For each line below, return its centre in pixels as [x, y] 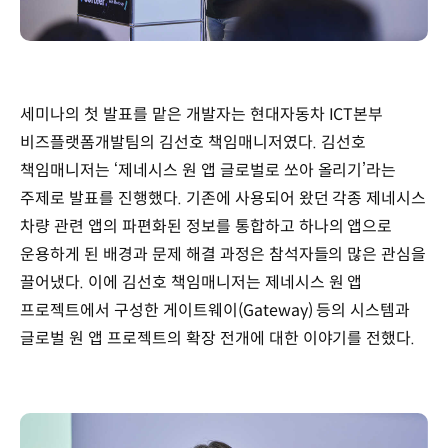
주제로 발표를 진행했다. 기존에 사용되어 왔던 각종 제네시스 [223, 199]
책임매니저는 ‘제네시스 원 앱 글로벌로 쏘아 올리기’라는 [208, 171]
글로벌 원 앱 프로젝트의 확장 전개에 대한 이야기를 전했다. [218, 339]
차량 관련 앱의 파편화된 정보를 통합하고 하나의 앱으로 [206, 227]
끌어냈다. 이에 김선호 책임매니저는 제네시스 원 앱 [191, 283]
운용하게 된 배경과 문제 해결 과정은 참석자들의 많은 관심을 [223, 255]
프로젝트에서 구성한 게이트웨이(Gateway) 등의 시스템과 [215, 311]
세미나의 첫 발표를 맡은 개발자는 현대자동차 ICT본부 [202, 115]
